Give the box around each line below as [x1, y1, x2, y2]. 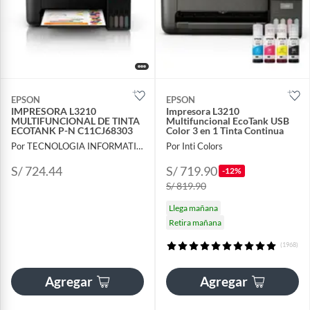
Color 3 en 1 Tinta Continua [166, 125, 284, 137]
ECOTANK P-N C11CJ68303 [11, 125, 133, 137]
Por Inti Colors [166, 140, 223, 152]
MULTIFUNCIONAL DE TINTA [11, 115, 140, 127]
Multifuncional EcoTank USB [166, 115, 289, 127]
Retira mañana [169, 217, 221, 228]
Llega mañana [169, 202, 218, 213]
